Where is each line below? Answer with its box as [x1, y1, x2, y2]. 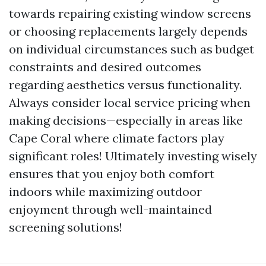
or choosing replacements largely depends [9, 24, 248, 39]
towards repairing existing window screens [9, 6, 251, 21]
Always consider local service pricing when [9, 95, 251, 110]
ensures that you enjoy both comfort [9, 166, 214, 181]
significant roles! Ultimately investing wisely [9, 148, 257, 163]
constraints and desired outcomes [9, 59, 201, 74]
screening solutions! [9, 220, 122, 235]
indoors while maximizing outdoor [9, 184, 202, 199]
